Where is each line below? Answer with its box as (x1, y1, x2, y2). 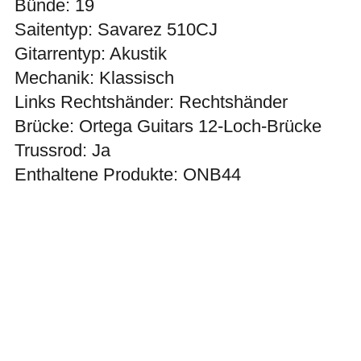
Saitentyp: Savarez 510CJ (15, 19, 218, 39)
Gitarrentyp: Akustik (15, 43, 167, 64)
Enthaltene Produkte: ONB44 (15, 164, 241, 185)
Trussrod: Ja (15, 139, 110, 160)
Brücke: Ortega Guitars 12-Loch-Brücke (15, 115, 322, 136)
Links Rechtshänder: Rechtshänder (15, 91, 288, 112)
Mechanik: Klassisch (15, 67, 174, 88)
